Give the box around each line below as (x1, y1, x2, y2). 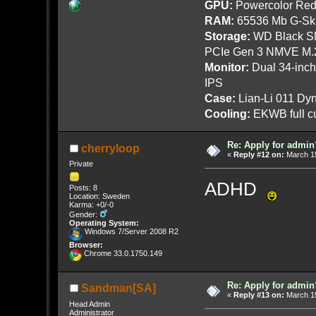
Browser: (68, 241, 103, 250)
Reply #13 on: (233, 291, 284, 300)
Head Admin (68, 299, 110, 308)
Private (68, 159, 93, 168)
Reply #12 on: (233, 150, 284, 159)
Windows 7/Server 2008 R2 (82, 227, 178, 236)
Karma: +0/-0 (68, 200, 114, 209)
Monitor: (204, 61, 249, 74)
